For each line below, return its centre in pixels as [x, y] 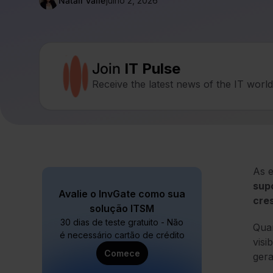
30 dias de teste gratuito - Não [122, 222]
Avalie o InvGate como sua [122, 194]
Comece [122, 253]
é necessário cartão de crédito [122, 235]
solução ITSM [122, 209]
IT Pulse [152, 69]
